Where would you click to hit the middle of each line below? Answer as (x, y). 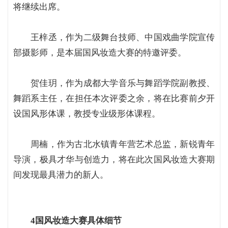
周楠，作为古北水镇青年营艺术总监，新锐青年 (123, 144)
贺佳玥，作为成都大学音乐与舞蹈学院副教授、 (123, 83)
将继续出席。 (39, 7)
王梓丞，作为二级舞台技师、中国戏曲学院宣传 (123, 37)
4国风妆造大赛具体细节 (76, 221)
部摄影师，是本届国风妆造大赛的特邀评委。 (100, 53)
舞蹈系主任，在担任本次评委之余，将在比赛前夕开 (114, 98)
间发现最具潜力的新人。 (61, 175)
